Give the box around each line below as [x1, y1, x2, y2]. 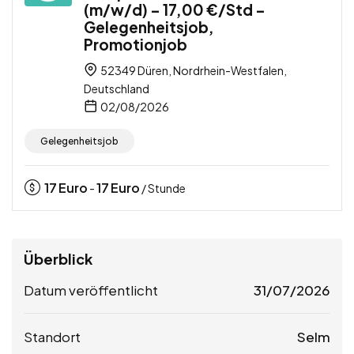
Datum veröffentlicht [24, 281, 158, 299]
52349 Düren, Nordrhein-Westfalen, [99, 62, 287, 77]
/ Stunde [140, 180, 186, 195]
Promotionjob [84, 34, 187, 54]
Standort [24, 327, 81, 345]
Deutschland [84, 81, 149, 96]
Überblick [24, 249, 92, 268]
